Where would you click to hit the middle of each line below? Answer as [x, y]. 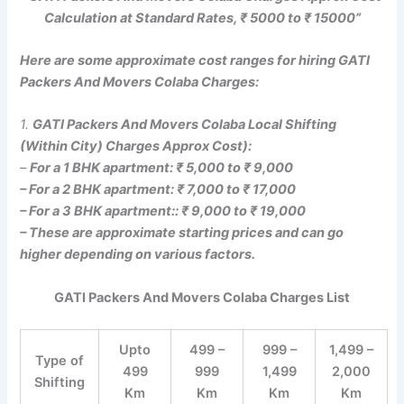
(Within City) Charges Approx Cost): [136, 147]
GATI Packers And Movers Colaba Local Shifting [185, 125]
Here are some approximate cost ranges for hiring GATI [195, 61]
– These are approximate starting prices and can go [182, 233]
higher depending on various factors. [138, 255]
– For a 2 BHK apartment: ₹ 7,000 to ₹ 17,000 [158, 190]
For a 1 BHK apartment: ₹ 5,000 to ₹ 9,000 [162, 168]
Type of [60, 361]
